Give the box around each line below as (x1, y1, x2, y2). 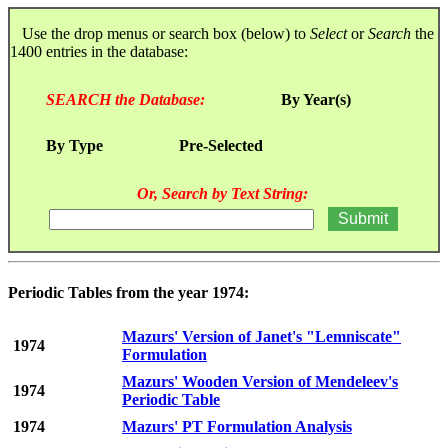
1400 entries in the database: (10, 42, 192, 60)
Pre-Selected (179, 136, 263, 154)
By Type (46, 136, 103, 154)
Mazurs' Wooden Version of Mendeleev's (122, 373, 398, 391)
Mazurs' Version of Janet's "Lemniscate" (122, 328, 401, 346)
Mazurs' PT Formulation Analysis (122, 418, 352, 436)
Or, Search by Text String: (136, 184, 308, 202)
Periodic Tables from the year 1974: (8, 284, 249, 302)
